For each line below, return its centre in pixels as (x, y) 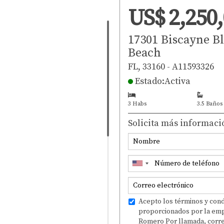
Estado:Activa (162, 81)
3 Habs (137, 103)
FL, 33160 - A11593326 (171, 66)
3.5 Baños (209, 103)
